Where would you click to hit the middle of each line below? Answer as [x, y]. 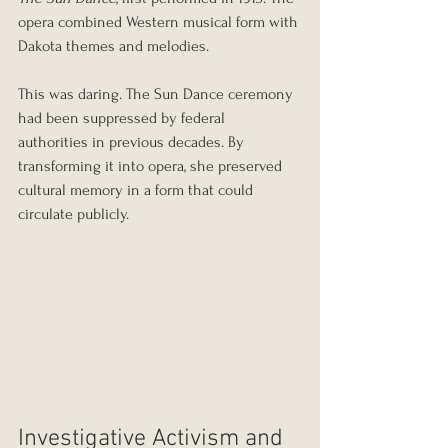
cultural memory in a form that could [137, 189]
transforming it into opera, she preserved [152, 165]
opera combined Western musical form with [160, 21]
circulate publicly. [73, 213]
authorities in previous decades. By [133, 141]
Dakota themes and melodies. [113, 45]
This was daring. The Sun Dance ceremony [157, 93]
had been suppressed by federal [123, 117]
